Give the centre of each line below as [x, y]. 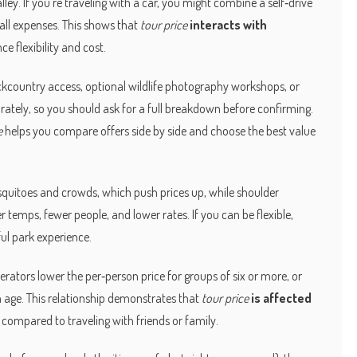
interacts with [228, 25]
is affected [281, 298]
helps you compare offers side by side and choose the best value [159, 130]
